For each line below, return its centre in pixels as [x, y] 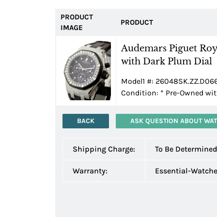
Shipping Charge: [104, 149]
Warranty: [90, 170]
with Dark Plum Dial [167, 61]
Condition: [141, 93]
